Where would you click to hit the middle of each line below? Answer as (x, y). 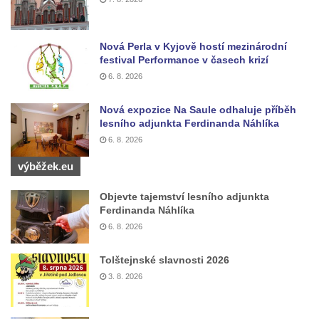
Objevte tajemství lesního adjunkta (184, 197)
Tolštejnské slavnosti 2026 (164, 260)
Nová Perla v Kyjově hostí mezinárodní (193, 47)
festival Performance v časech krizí (184, 60)
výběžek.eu (46, 167)
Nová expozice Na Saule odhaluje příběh (198, 110)
